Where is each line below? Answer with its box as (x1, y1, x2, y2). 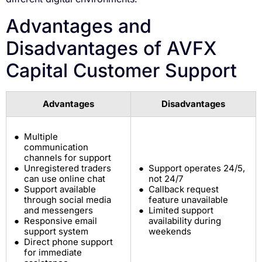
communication (23, 142, 88, 153)
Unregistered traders (23, 163, 111, 174)
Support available (23, 184, 96, 195)
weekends (148, 226, 191, 237)
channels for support (23, 152, 111, 164)
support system (23, 226, 88, 237)
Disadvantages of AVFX (6, 37, 216, 60)
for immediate (23, 247, 82, 258)
